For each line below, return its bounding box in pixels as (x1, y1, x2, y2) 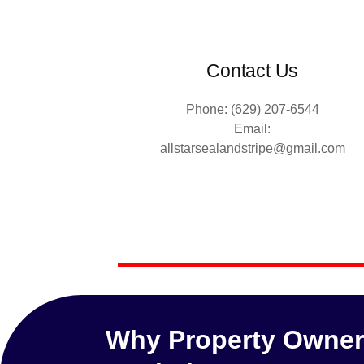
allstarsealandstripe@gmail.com (159, 141, 345, 155)
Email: (234, 121, 271, 136)
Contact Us (206, 59, 299, 81)
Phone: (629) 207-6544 (185, 102, 319, 116)
